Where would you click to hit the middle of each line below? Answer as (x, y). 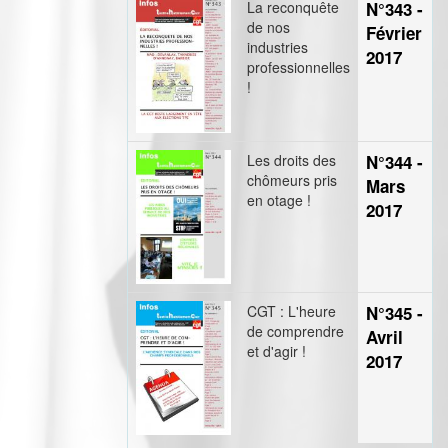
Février (394, 33)
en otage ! (279, 200)
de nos (268, 27)
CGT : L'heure (291, 311)
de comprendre (295, 331)
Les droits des (291, 160)
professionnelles (298, 67)
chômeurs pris (292, 180)
